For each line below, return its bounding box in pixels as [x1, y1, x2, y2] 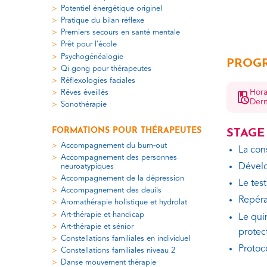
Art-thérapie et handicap [61, 210, 144, 219]
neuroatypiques [61, 162, 114, 170]
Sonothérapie [61, 101, 107, 109]
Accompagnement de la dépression [61, 174, 184, 182]
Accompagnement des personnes [61, 153, 177, 162]
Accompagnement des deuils [61, 187, 162, 195]
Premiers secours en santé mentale [61, 29, 180, 37]
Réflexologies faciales [61, 77, 135, 85]
